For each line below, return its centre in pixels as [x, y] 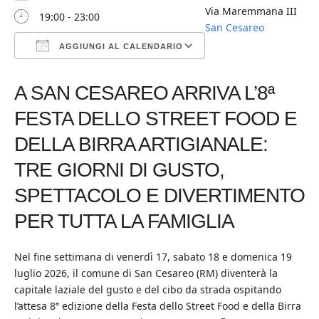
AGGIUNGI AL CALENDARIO [120, 46]
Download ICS [72, 80]
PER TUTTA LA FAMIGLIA [124, 221]
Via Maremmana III [251, 11]
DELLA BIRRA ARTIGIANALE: [141, 144]
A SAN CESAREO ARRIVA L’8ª [144, 93]
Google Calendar [114, 80]
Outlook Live [208, 80]
